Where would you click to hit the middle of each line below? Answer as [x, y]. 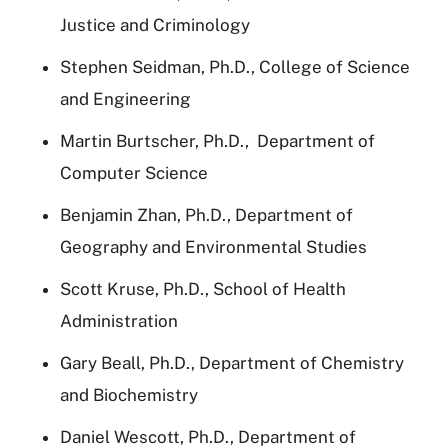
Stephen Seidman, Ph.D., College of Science [235, 66]
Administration [119, 320]
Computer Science [136, 172]
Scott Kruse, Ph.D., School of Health [203, 288]
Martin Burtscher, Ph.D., [156, 140]
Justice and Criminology [155, 24]
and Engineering [125, 98]
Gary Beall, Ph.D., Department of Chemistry [232, 362]
